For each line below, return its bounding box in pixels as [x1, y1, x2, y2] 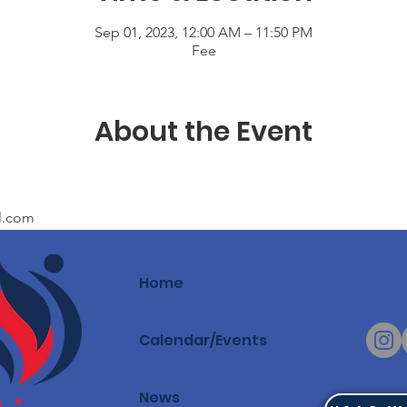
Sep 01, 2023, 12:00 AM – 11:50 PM [94, 24, 313, 41]
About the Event [94, 113, 313, 151]
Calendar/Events [139, 330, 267, 351]
